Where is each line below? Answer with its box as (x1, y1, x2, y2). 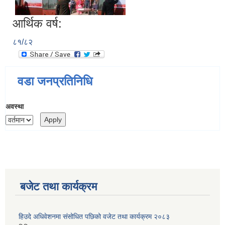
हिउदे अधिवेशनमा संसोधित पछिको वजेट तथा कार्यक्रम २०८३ (19, 212, 170, 220)
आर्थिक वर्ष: (13, 17, 62, 31)
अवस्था (6, 102, 24, 111)
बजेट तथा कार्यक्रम (20, 180, 97, 193)
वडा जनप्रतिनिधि (18, 74, 92, 88)
